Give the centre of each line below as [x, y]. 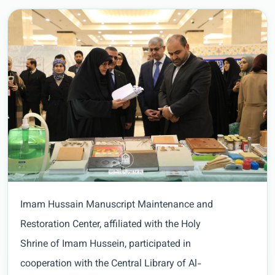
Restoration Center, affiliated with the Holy [110, 225]
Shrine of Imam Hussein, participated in [106, 245]
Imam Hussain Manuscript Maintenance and [117, 206]
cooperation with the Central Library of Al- [111, 265]
